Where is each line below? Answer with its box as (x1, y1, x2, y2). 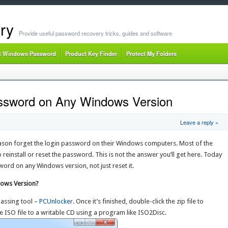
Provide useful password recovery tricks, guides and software (18, 29, 172, 37)
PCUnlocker (39, 197, 73, 206)
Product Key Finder (65, 49, 117, 58)
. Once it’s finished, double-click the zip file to (73, 197, 204, 206)
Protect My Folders (126, 49, 177, 58)
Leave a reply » (180, 118, 218, 127)
